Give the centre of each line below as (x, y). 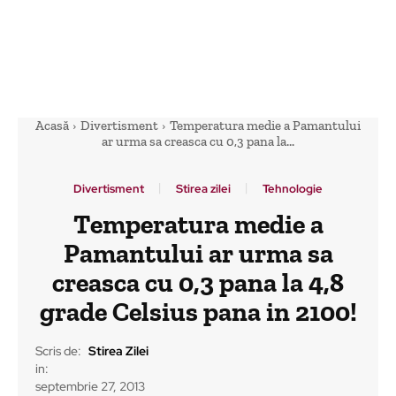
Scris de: (58, 351)
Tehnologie (293, 189)
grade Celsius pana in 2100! (198, 312)
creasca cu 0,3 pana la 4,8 (198, 283)
